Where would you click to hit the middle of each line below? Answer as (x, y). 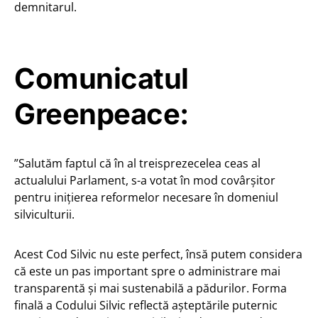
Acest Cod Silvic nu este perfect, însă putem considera (158, 254)
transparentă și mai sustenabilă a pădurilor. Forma (150, 289)
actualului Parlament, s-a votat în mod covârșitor (145, 181)
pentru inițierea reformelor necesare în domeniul (146, 198)
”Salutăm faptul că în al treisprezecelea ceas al (137, 164)
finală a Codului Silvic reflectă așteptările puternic (146, 306)
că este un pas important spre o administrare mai (147, 272)
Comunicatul (102, 79)
